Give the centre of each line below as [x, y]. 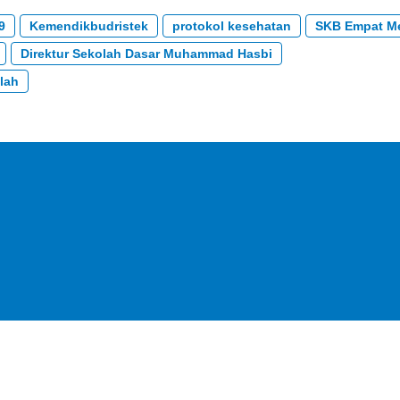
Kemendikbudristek [88, 25]
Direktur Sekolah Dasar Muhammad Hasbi [146, 53]
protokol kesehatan [231, 25]
